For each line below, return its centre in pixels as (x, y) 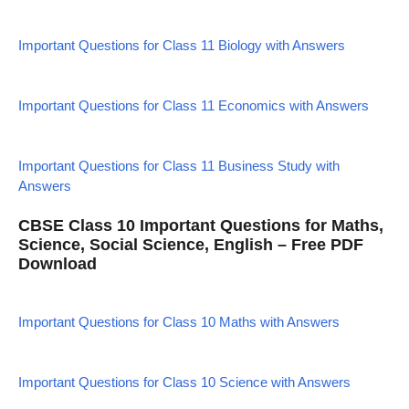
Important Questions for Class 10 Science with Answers (184, 382)
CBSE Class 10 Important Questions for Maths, (201, 225)
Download (58, 264)
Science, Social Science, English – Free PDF (191, 245)
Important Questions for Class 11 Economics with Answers (194, 105)
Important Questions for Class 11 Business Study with (179, 165)
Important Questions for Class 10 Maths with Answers (179, 322)
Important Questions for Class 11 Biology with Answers (182, 45)
